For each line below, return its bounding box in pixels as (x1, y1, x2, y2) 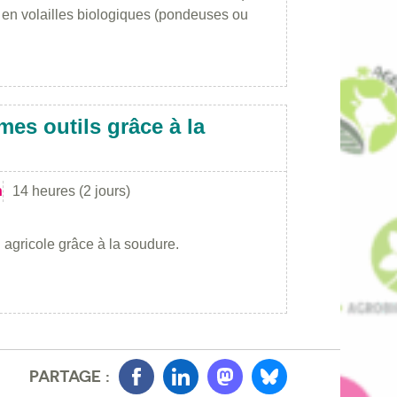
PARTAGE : (29, 367, 110, 386)
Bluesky (252, 378, 302, 394)
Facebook (119, 378, 182, 394)
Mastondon (207, 378, 277, 394)
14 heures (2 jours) (12, 183, 130, 198)
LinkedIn (163, 378, 217, 394)
